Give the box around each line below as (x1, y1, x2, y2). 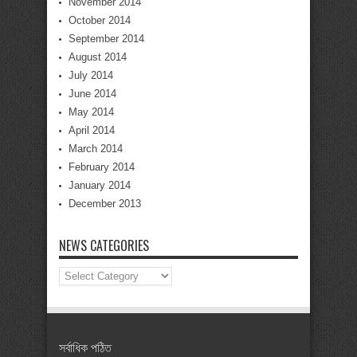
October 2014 (69, 14, 131, 26)
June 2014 (69, 87, 116, 100)
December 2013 (69, 197, 141, 210)
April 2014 (69, 124, 115, 136)
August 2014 (69, 50, 127, 63)
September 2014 (69, 32, 144, 45)
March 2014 (69, 142, 123, 155)
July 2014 (69, 69, 113, 81)
